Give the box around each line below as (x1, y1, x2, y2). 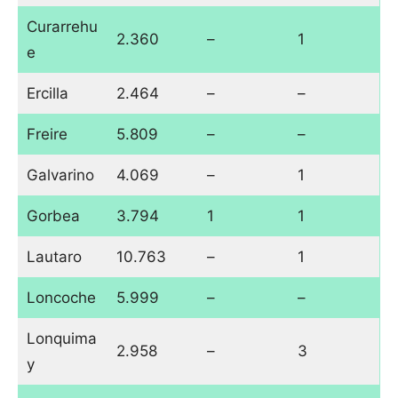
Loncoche (26, 289, 96, 307)
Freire (26, 125, 68, 144)
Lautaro (26, 248, 82, 267)
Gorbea (26, 207, 80, 226)
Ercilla (26, 84, 68, 103)
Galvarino (26, 166, 94, 185)
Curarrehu (26, 18, 98, 36)
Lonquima (26, 330, 97, 348)
